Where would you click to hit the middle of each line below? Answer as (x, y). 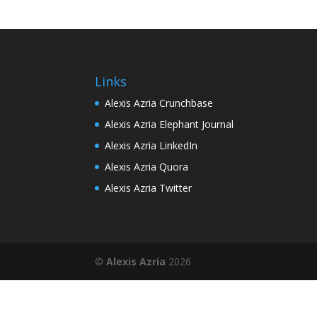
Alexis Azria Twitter (149, 188)
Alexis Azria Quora (147, 166)
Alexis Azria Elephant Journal (169, 124)
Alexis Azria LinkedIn (151, 145)
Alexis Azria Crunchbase (159, 103)
